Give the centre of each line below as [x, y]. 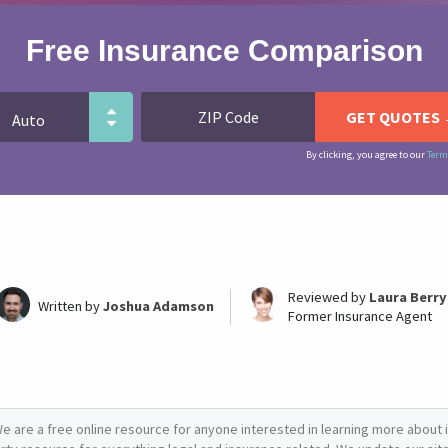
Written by [71, 306]
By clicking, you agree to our [366, 154]
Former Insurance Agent [359, 316]
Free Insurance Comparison [224, 50]
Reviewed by [328, 297]
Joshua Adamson [159, 306]
